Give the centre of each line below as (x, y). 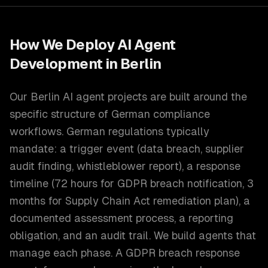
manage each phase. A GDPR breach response (125, 253)
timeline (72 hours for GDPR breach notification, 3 (132, 183)
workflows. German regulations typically (109, 131)
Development (56, 64)
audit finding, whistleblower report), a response (125, 166)
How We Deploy (63, 45)
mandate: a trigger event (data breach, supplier (127, 149)
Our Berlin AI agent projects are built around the (128, 97)
